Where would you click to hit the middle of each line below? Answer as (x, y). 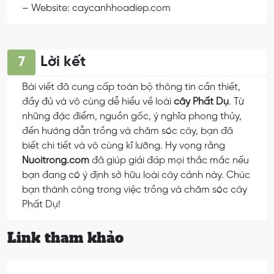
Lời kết (63, 62)
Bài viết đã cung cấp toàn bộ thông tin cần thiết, (131, 87)
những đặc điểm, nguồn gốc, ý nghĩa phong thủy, (132, 116)
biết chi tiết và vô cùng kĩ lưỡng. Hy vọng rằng (124, 146)
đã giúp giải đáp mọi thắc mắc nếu (169, 160)
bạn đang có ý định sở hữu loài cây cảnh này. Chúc (136, 175)
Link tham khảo (65, 238)
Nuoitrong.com (56, 160)
